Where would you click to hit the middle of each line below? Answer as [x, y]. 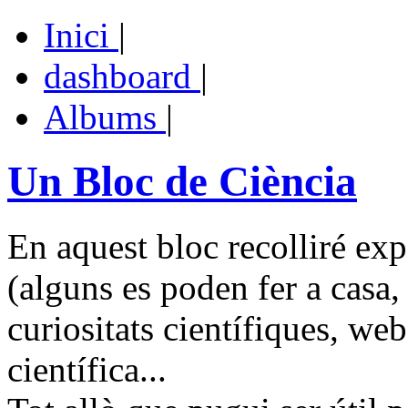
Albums [105, 117]
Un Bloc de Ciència [182, 182]
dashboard [122, 76]
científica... [87, 369]
